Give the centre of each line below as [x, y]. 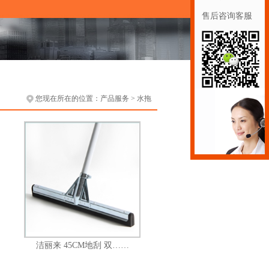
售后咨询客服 [227, 16]
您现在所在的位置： [68, 98]
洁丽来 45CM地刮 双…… [82, 245]
